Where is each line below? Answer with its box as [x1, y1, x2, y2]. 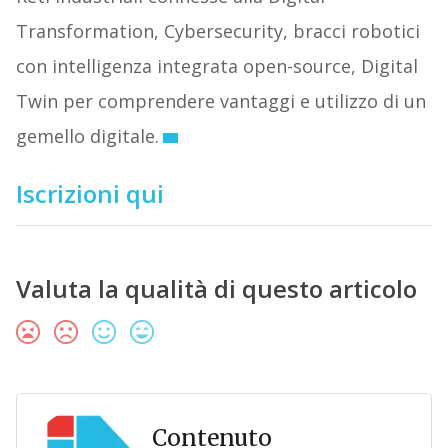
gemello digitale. [15, 124, 159, 149]
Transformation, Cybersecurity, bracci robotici [15, 19, 420, 44]
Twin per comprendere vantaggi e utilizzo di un [15, 89, 426, 114]
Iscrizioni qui [15, 177, 164, 211]
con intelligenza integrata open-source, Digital [15, 54, 418, 79]
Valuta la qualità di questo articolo [15, 272, 417, 306]
